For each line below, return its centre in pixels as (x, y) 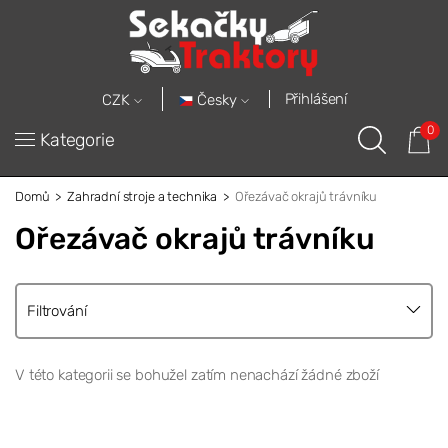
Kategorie (77, 140)
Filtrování (57, 310)
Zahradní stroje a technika (142, 197)
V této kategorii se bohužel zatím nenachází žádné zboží (197, 374)
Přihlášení (316, 99)
